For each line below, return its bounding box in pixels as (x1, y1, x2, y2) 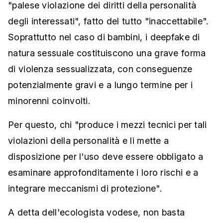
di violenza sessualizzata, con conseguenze (8, 64, 193, 74)
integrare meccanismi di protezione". (8, 183, 162, 194)
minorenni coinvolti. (8, 96, 91, 106)
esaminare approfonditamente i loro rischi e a (8, 167, 199, 178)
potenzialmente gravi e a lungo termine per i (8, 80, 193, 90)
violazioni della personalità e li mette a (8, 135, 169, 146)
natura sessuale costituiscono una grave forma (8, 48, 206, 58)
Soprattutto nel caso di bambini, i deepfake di (8, 32, 200, 42)
